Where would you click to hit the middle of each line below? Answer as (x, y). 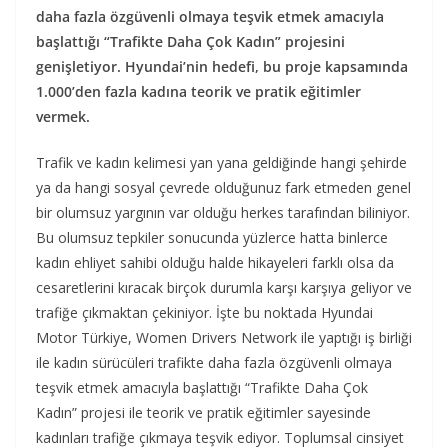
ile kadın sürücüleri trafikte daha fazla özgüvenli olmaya (214, 363)
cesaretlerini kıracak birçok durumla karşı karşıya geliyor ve (224, 288)
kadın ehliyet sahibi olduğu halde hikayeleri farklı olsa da (215, 263)
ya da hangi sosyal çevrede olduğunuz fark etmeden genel (223, 188)
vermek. (63, 117)
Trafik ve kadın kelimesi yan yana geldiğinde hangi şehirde (221, 163)
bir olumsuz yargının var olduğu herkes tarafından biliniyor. (223, 213)
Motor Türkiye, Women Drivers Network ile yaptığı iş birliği (224, 338)
